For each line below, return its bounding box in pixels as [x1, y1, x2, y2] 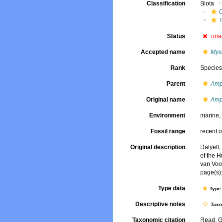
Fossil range [151, 128, 186, 135]
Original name [146, 96, 186, 103]
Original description [130, 144, 186, 151]
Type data [158, 185, 186, 192]
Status [167, 33, 186, 40]
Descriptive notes [135, 201, 186, 208]
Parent [166, 80, 186, 87]
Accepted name [141, 49, 186, 55]
